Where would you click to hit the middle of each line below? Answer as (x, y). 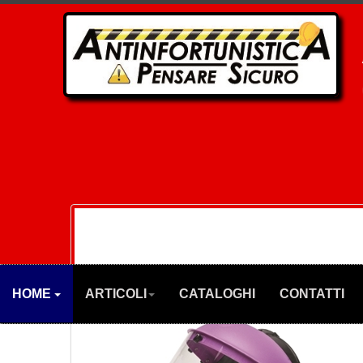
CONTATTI (312, 294)
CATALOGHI (217, 294)
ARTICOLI (116, 294)
